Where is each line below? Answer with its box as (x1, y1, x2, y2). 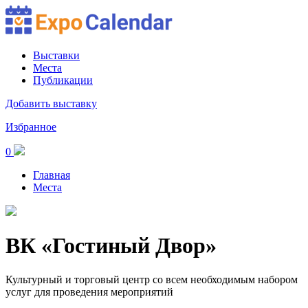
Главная (33, 169, 70, 181)
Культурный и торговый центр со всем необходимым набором (5, 273, 298, 285)
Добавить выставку (5, 98, 97, 109)
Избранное (5, 121, 56, 133)
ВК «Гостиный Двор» (5, 233, 217, 258)
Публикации (33, 74, 93, 86)
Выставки (33, 49, 80, 61)
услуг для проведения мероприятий (5, 285, 173, 298)
